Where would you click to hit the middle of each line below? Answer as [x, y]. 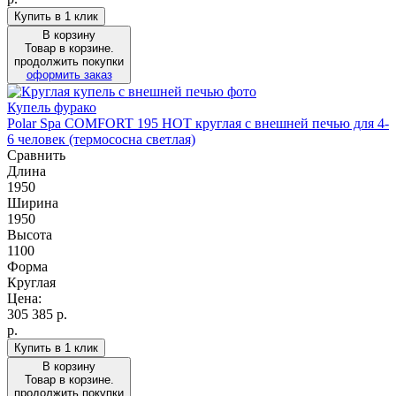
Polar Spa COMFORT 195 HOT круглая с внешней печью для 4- [198, 123]
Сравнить [36, 155]
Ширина [33, 202]
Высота [30, 234]
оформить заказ [69, 74]
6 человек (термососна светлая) [101, 139]
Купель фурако [52, 107]
